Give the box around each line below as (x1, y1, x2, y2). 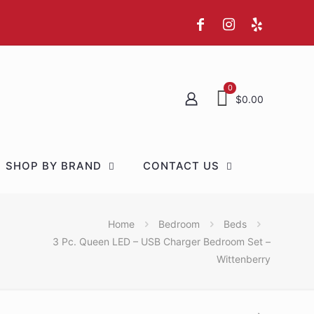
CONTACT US (142, 158, 219, 172)
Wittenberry (217, 252, 271, 265)
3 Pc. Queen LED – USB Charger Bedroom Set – (53, 235, 271, 247)
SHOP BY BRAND (5, 158, 102, 172)
